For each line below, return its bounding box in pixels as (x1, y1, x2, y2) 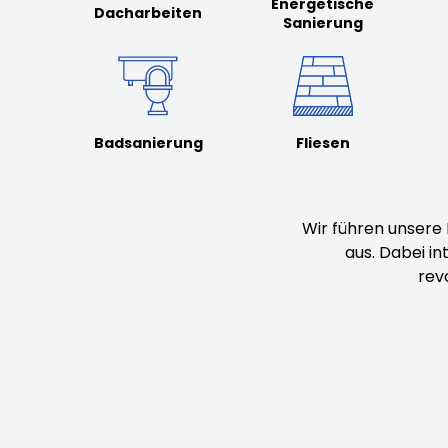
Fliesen (295, 132, 350, 153)
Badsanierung (93, 132, 203, 153)
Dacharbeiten (94, 3, 203, 24)
